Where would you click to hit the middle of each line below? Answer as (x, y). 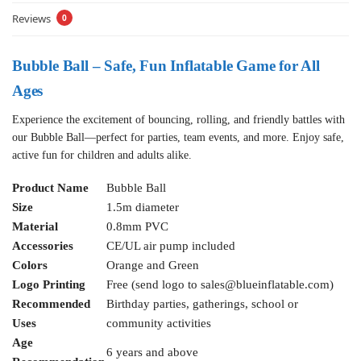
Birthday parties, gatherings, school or (202, 304)
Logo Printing (49, 285)
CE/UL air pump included (171, 246)
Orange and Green (153, 266)
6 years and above (152, 353)
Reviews (33, 18)
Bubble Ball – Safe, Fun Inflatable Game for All (166, 65)
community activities (159, 324)
